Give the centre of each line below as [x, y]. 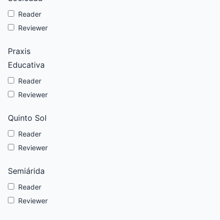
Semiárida [26, 171]
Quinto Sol [27, 118]
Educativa [26, 65]
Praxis [19, 51]
